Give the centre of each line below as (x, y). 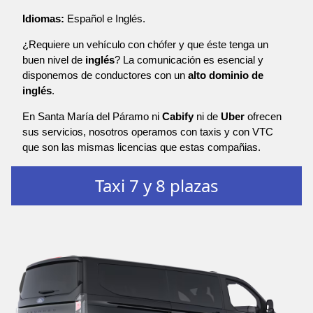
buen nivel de (54, 60)
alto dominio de (226, 75)
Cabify (178, 117)
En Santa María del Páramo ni (92, 117)
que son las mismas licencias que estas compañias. (141, 147)
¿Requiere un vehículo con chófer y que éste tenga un (145, 45)
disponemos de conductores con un (105, 75)
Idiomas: (43, 19)
